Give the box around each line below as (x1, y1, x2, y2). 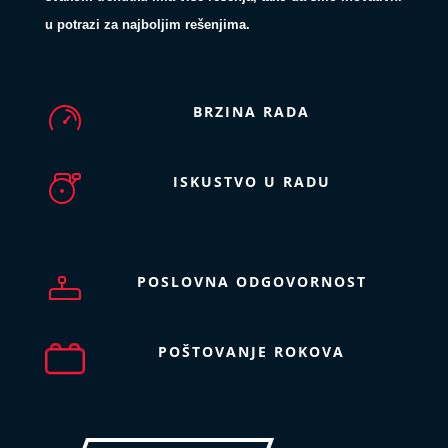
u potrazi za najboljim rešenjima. (44, 17, 250, 33)
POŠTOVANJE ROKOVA (158, 342, 345, 362)
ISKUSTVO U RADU (172, 172, 331, 192)
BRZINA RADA (193, 102, 310, 122)
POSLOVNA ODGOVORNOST (136, 272, 367, 292)
